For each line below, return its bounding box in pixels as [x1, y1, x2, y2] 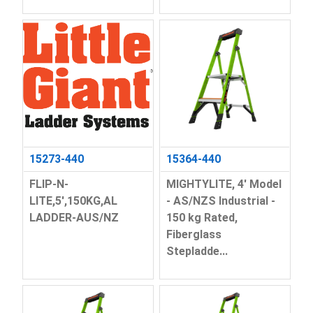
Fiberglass [166, 227, 221, 241]
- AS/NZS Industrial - [166, 194, 275, 208]
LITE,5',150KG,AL [29, 194, 117, 208]
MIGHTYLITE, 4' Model [166, 177, 282, 191]
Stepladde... [166, 244, 228, 258]
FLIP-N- [29, 177, 68, 191]
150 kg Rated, [166, 210, 238, 224]
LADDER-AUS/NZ [29, 210, 119, 224]
